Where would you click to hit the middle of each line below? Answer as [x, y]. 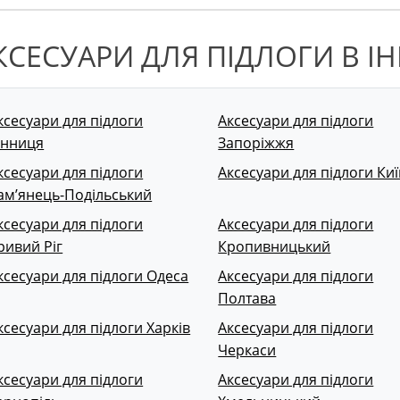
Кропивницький [275, 246]
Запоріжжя [256, 142]
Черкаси [247, 350]
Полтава [247, 298]
